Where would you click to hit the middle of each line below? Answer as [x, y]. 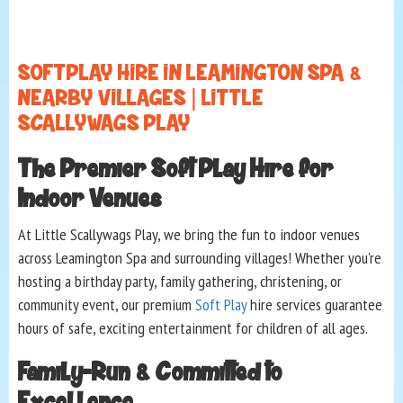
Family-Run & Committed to [150, 373]
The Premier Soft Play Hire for [176, 170]
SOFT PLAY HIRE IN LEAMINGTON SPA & [190, 74]
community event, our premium [107, 305]
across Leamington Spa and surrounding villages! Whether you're [200, 258]
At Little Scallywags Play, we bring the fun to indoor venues [189, 235]
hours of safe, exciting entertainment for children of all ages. [193, 328]
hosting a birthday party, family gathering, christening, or [180, 282]
